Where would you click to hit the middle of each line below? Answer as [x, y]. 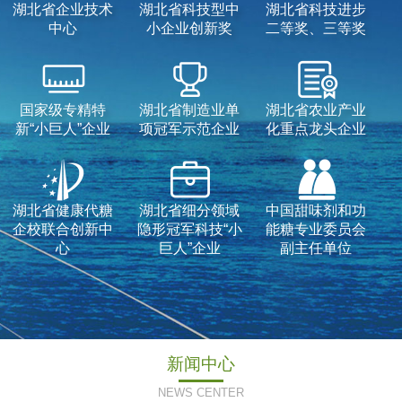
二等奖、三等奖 [316, 29]
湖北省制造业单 [190, 110]
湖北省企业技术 [63, 10]
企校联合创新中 [63, 230]
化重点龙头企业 [316, 129]
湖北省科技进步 [316, 10]
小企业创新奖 [190, 29]
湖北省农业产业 [316, 110]
